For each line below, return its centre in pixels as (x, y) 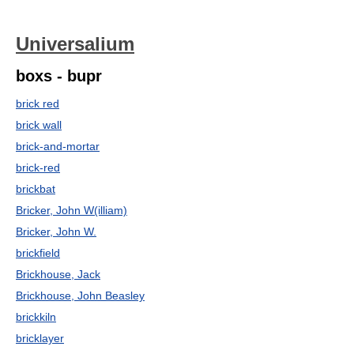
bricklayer (40, 338)
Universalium (75, 44)
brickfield (38, 253)
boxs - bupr (59, 76)
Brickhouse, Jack (58, 274)
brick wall (39, 125)
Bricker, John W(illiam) (72, 210)
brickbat (36, 189)
